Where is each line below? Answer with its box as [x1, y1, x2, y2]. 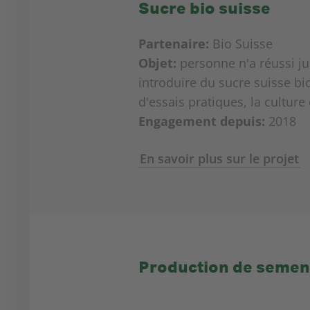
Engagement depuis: [138, 113, 265, 129]
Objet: [138, 55, 176, 71]
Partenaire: [138, 35, 209, 52]
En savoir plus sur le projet [139, 150, 299, 167]
